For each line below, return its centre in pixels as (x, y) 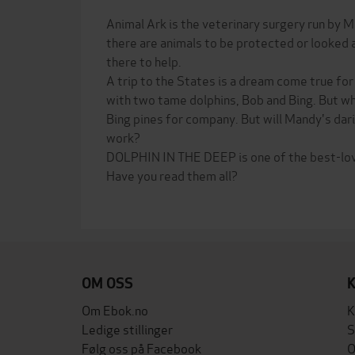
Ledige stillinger (127, 328)
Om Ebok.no (115, 309)
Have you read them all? (172, 175)
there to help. (144, 61)
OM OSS (107, 283)
